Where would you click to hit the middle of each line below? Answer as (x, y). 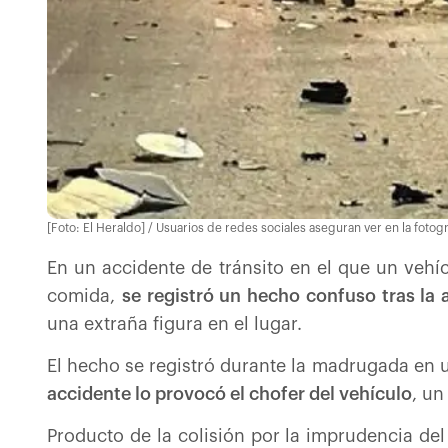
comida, (84, 296)
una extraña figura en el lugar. (174, 324)
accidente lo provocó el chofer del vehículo (229, 394)
